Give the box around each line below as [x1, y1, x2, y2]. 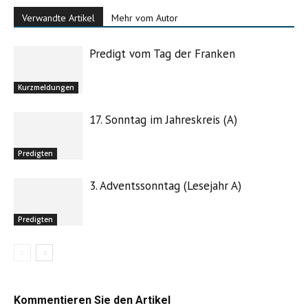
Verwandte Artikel [22, 12, 95, 24]
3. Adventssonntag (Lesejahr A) [89, 178, 241, 193]
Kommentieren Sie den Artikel [14, 294, 170, 307]
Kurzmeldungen [18, 82, 74, 92]
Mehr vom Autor [111, 12, 178, 24]
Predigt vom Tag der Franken [89, 46, 235, 61]
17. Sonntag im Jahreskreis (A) [89, 112, 237, 127]
